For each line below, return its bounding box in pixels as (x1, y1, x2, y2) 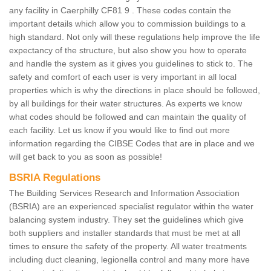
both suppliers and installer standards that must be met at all (9, 228, 240, 238)
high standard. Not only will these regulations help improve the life (9, 32, 260, 42)
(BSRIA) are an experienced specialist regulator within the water (9, 201, 253, 212)
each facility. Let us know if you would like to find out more (9, 125, 230, 135)
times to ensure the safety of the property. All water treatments (9, 241, 247, 252)
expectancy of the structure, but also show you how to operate (9, 45, 247, 56)
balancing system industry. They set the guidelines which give (9, 215, 244, 225)
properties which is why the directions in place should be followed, (9, 85, 260, 96)
